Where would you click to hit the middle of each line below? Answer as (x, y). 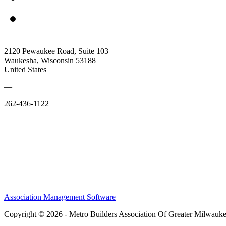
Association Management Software (60, 197)
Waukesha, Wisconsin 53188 (50, 60)
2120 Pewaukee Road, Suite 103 (56, 51)
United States (25, 69)
